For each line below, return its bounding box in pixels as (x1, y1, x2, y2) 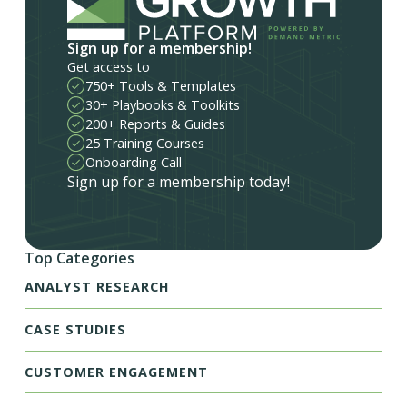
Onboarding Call (85, 154, 183, 172)
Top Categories (24, 247, 134, 268)
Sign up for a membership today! (67, 172, 291, 193)
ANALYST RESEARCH (24, 278, 170, 296)
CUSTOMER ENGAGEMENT (24, 362, 208, 381)
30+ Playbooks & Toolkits (85, 96, 241, 114)
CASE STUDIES (24, 320, 126, 338)
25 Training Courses (85, 134, 205, 153)
